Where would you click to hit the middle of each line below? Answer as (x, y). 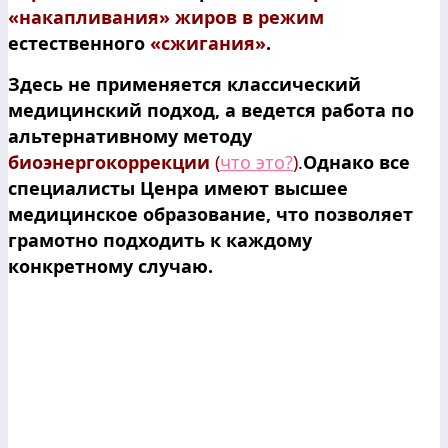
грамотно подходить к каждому (160, 239)
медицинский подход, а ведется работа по (211, 109)
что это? (256, 161)
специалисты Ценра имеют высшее (178, 187)
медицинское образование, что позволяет (210, 213)
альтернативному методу (130, 135)
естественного (79, 42)
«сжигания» (208, 42)
